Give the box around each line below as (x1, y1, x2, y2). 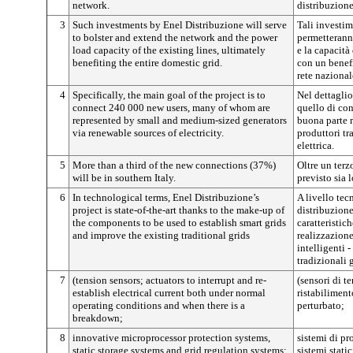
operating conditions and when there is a (72, 299, 245, 311)
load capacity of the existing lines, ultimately (72, 43, 266, 56)
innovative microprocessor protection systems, (72, 331, 270, 344)
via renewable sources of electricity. (72, 126, 224, 139)
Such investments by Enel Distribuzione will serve (72, 18, 287, 31)
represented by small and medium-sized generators (72, 113, 287, 126)
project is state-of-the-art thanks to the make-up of (72, 203, 284, 216)
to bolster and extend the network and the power (72, 31, 277, 43)
